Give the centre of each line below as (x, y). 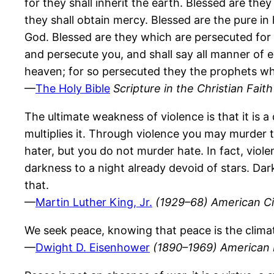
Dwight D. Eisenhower (93, 248)
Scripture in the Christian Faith (193, 89)
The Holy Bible (73, 89)
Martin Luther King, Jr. (94, 202)
